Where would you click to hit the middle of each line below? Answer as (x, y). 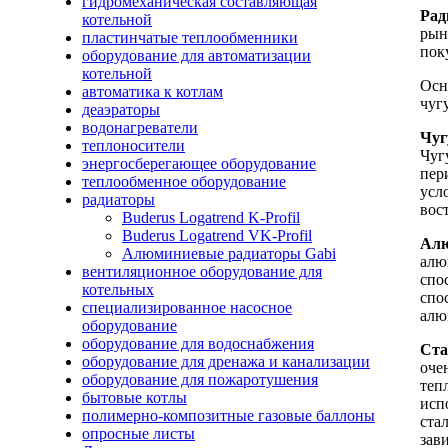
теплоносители (133, 145)
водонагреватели (140, 127)
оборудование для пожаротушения (200, 379)
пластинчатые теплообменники (190, 37)
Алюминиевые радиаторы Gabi (229, 253)
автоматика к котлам (152, 91)
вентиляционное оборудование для (202, 271)
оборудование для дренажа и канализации (226, 361)
